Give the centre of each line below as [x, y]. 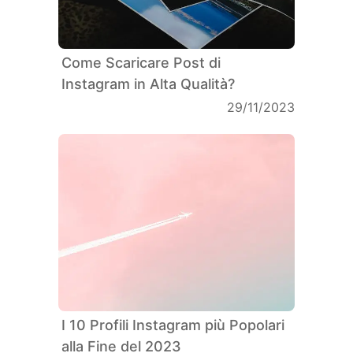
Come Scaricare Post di [141, 62]
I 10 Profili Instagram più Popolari [173, 325]
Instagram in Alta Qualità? [148, 84]
